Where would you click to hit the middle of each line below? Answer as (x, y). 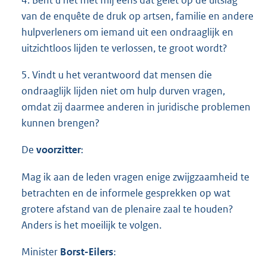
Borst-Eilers (87, 251)
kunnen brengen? (61, 123)
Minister (41, 251)
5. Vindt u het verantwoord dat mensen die (117, 75)
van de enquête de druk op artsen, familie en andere (137, 16)
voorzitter (58, 150)
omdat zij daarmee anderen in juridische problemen (136, 107)
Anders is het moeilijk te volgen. (91, 225)
